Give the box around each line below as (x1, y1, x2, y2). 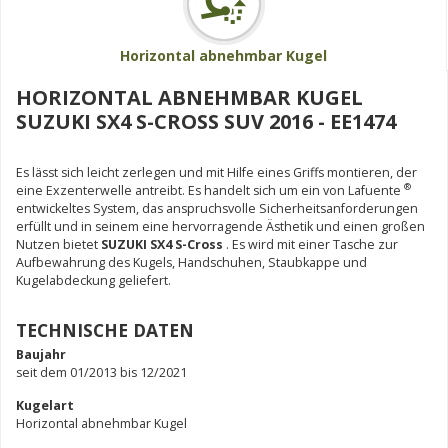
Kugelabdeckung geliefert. (16, 271, 171, 289)
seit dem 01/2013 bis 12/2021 (16, 363, 187, 381)
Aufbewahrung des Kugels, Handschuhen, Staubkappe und (16, 253, 367, 271)
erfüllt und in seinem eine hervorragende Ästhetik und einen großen (16, 217, 425, 235)
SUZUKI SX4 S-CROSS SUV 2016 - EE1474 (16, 107, 396, 135)
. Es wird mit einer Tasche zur (226, 235, 398, 253)
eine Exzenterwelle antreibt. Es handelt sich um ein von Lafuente (16, 181, 404, 199)
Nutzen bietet (16, 235, 98, 253)
